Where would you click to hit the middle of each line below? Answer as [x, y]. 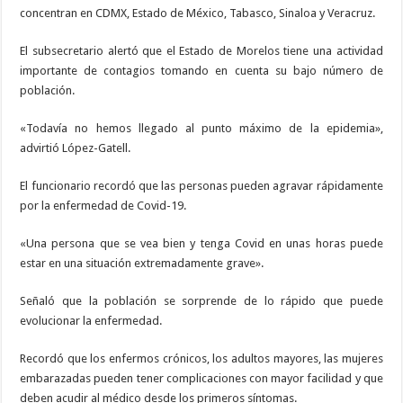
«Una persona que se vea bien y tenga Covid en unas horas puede [201, 244]
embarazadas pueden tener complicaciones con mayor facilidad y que [201, 379]
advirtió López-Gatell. [76, 148]
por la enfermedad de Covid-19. [103, 206]
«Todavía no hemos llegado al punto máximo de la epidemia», [201, 129]
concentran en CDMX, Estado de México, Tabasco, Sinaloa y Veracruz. [198, 13]
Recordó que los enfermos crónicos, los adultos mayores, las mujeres [201, 359]
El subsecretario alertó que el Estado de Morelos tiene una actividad [201, 51]
